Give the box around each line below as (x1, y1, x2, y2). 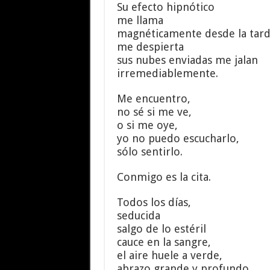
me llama (116, 14, 163, 27)
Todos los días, (116, 196, 191, 209)
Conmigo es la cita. (116, 171, 211, 183)
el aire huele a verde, (116, 249, 222, 262)
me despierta (116, 40, 184, 53)
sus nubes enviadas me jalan (116, 54, 258, 66)
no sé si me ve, (116, 105, 192, 118)
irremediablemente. (116, 67, 218, 80)
